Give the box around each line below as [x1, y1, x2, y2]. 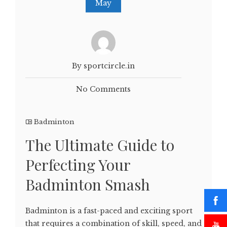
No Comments [76, 85, 131, 94]
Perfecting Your [25, 155, 130, 175]
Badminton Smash [25, 174, 150, 195]
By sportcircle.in [72, 61, 135, 71]
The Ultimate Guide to [25, 135, 174, 156]
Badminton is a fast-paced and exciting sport [25, 206, 193, 216]
